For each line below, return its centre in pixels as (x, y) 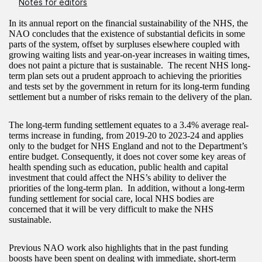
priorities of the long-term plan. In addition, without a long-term (127, 188)
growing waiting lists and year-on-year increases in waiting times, (129, 54)
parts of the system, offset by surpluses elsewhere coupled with (124, 44)
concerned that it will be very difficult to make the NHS (111, 209)
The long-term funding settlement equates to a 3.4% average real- (129, 125)
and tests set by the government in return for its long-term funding (129, 86)
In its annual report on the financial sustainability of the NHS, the (128, 23)
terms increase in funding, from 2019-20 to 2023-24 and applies (126, 135)
